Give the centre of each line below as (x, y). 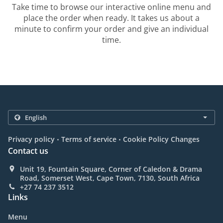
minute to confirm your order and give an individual (111, 29)
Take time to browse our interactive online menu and (111, 7)
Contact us (28, 151)
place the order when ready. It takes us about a (111, 18)
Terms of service (89, 139)
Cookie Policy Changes (161, 139)
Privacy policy (31, 139)
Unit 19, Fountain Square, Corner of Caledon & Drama (111, 169)
